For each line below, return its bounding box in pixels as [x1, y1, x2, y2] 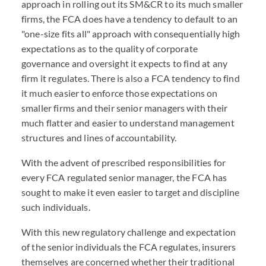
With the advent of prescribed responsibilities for [21, 157, 226, 168]
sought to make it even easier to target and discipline [21, 186, 240, 198]
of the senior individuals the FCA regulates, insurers [21, 241, 236, 252]
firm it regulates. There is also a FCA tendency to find [21, 72, 240, 84]
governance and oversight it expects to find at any [21, 58, 228, 69]
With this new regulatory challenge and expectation [21, 226, 236, 237]
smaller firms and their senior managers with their [21, 102, 228, 113]
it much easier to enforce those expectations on [21, 87, 218, 99]
